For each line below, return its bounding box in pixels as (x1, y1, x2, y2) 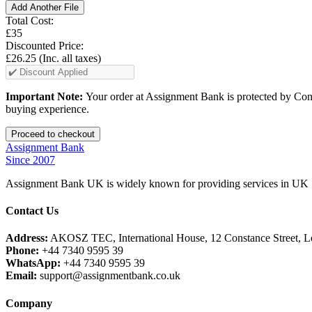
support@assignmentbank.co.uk (37, 270, 180, 282)
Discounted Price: (6, 39, 84, 52)
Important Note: (6, 90, 86, 102)
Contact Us (6, 205, 58, 217)
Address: (6, 232, 48, 244)
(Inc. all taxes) (39, 52, 101, 64)
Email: (6, 270, 37, 282)
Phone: (6, 244, 39, 257)
